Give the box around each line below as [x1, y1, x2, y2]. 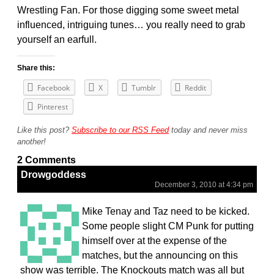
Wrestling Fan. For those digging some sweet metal [17, 5, 239, 16]
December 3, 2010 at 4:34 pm [155, 180, 253, 189]
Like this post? [17, 125, 72, 135]
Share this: [17, 64, 55, 73]
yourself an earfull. [17, 34, 97, 45]
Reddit [185, 83, 206, 94]
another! [17, 137, 46, 147]
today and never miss [169, 125, 248, 135]
